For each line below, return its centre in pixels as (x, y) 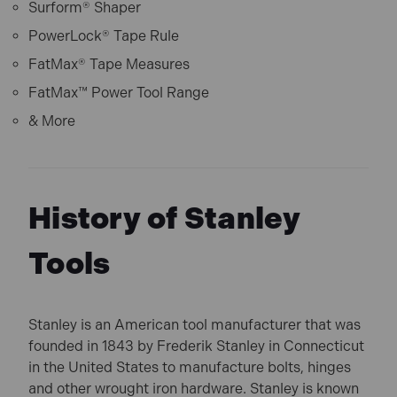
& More (52, 121)
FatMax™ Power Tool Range (119, 93)
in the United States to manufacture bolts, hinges (190, 368)
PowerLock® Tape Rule (104, 36)
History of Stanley (165, 219)
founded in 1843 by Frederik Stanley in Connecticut (196, 346)
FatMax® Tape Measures (109, 65)
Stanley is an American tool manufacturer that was (195, 325)
